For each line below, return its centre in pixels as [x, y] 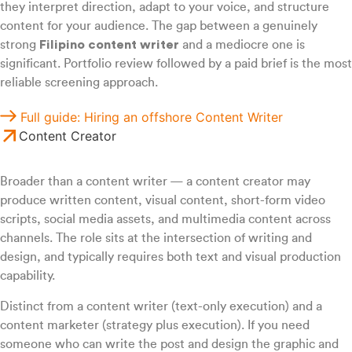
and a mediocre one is [242, 44]
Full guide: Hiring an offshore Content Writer [152, 117]
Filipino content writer [109, 44]
